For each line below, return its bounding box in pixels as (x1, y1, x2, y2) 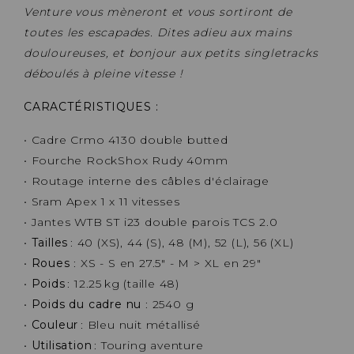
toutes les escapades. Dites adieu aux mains (24, 24, 292, 40)
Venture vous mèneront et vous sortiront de (24, 4, 292, 19)
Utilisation (31, 337, 92, 352)
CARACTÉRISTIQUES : (24, 99, 159, 114)
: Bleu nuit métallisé (78, 317, 201, 332)
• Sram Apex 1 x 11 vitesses (24, 194, 180, 209)
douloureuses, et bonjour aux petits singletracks (24, 45, 318, 60)
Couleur (31, 317, 79, 332)
